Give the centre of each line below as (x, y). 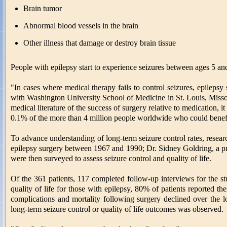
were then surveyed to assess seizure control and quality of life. (111, 159)
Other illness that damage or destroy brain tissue (99, 43)
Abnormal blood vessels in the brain (81, 25)
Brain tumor (42, 8)
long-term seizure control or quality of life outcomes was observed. (117, 209)
